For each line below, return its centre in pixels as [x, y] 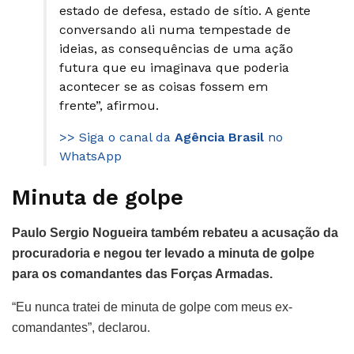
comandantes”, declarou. [81, 328]
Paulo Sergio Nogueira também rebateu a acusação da [175, 233]
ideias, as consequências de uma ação [176, 48]
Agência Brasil [219, 137]
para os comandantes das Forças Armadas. [142, 274]
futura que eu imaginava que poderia [174, 67]
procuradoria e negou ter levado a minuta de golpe [163, 254]
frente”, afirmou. [109, 105]
